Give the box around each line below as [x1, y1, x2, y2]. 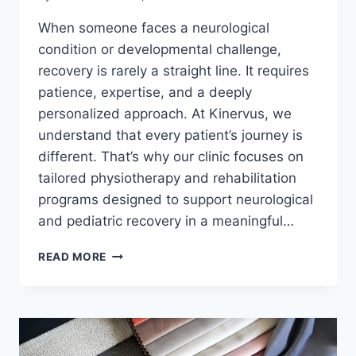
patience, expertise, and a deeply [38, 84, 252, 101]
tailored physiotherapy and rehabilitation [38, 170, 296, 187]
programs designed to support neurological [38, 192, 313, 208]
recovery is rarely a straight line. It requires [38, 63, 309, 79]
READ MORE [38, 250, 107, 264]
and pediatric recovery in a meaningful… [38, 213, 294, 230]
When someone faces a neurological [38, 20, 269, 37]
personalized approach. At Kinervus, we [38, 106, 292, 122]
